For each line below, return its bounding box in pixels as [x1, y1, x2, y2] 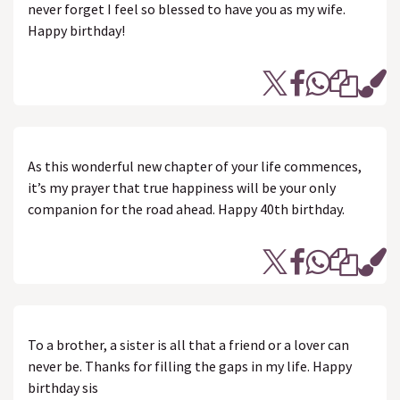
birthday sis [28, 379, 98, 396]
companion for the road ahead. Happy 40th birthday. [28, 200, 345, 218]
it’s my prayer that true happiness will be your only [28, 179, 336, 196]
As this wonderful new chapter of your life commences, [28, 157, 362, 175]
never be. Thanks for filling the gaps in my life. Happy [28, 357, 352, 375]
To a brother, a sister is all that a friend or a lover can [28, 336, 349, 354]
